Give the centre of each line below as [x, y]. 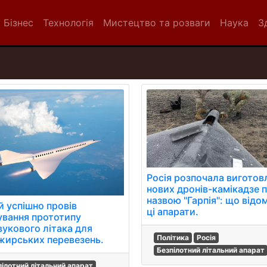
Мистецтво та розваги [157, 23]
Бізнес [18, 23]
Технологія [68, 23]
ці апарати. [173, 212]
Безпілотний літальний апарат [211, 250]
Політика [173, 238]
